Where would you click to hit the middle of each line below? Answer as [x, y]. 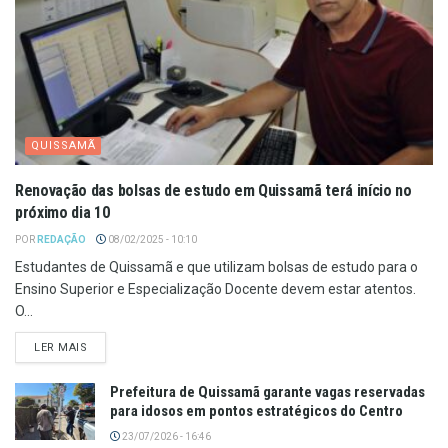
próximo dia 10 [62, 212]
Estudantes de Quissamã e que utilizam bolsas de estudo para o [216, 266]
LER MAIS [61, 347]
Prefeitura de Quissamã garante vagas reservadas [267, 391]
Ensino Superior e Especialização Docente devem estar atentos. [215, 288]
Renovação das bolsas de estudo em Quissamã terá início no [213, 190]
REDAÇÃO [61, 239]
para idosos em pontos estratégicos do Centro [256, 410]
